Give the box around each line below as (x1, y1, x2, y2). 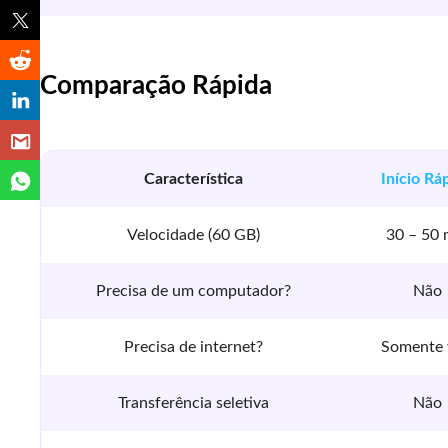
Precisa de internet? (123, 339, 263, 355)
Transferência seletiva (117, 395, 269, 411)
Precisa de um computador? (95, 283, 291, 299)
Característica (143, 171, 243, 187)
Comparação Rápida (40, 73, 272, 99)
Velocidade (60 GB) (126, 227, 260, 243)
